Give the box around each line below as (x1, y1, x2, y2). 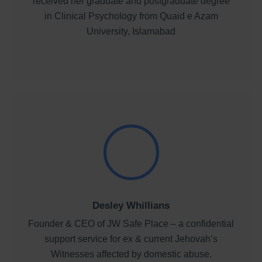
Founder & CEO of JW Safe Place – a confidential (28, 218, 234, 229)
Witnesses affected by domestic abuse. (50, 249, 212, 259)
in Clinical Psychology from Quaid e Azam (44, 11, 218, 22)
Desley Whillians (92, 199, 170, 211)
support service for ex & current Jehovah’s (44, 233, 218, 244)
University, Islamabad (87, 26, 175, 37)
